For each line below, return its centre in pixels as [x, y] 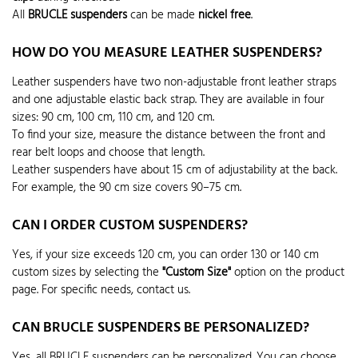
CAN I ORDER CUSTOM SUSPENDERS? [130, 226]
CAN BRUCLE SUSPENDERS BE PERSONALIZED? [161, 328]
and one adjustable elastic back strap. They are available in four [168, 99]
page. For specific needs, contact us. [101, 290]
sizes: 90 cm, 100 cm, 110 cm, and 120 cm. [113, 117]
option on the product [288, 273]
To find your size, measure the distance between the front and [169, 135]
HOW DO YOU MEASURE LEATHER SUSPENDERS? [167, 53]
